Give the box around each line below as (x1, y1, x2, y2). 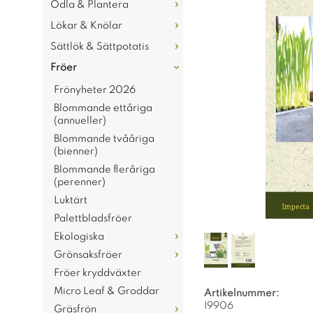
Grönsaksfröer (54, 250, 122, 260)
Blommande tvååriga (54, 134, 154, 144)
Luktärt (54, 196, 87, 205)
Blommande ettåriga (54, 103, 152, 113)
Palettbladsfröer (54, 214, 132, 224)
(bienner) (54, 147, 98, 156)
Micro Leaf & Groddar (54, 286, 159, 296)
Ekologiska (54, 232, 104, 242)
